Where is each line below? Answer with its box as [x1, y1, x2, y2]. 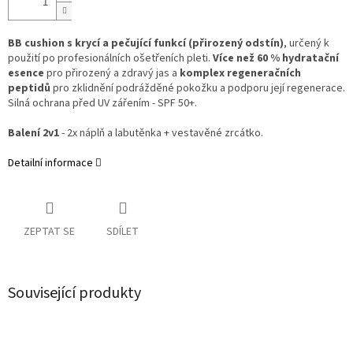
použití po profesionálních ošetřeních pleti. [8, 50, 210, 67]
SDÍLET [106, 224, 139, 240]
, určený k [284, 35, 329, 52]
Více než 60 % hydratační [213, 50, 339, 67]
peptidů [8, 80, 50, 97]
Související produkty [8, 282, 141, 305]
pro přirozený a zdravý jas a [46, 65, 177, 82]
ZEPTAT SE [24, 224, 75, 240]
